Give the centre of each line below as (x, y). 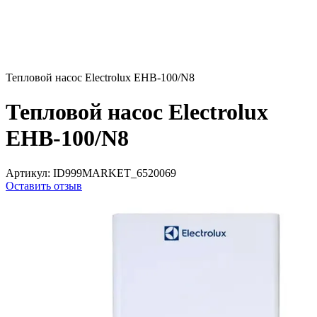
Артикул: (28, 173)
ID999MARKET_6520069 (113, 173)
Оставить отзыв (44, 185)
